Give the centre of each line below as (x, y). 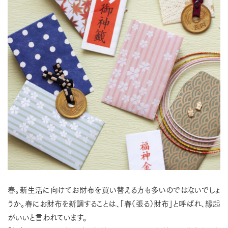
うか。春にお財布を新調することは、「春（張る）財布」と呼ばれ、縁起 (114, 203)
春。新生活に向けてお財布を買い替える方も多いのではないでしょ (114, 189)
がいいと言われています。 (47, 217)
